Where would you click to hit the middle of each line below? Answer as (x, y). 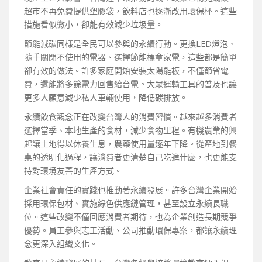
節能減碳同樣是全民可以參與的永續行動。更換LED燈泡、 (130, 44)
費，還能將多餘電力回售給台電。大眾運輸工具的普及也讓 (130, 84)
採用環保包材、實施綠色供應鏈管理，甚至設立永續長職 (126, 203)
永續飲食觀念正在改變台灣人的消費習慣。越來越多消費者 (130, 117)
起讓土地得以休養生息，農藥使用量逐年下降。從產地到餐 (130, 144)
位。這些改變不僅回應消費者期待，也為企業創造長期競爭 (130, 217)
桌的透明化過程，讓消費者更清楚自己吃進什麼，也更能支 (130, 157)
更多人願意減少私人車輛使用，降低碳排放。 (106, 97)
